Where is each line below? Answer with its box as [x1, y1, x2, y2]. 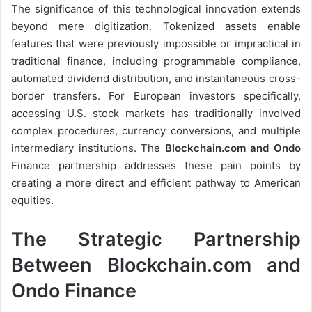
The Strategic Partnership [11, 227, 301, 251]
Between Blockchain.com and [11, 253, 301, 276]
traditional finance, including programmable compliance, [11, 54, 301, 68]
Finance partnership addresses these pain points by [11, 158, 301, 172]
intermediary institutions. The [11, 141, 165, 155]
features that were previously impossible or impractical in [11, 36, 301, 50]
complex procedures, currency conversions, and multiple [11, 123, 301, 137]
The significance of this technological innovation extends [11, 1, 301, 15]
